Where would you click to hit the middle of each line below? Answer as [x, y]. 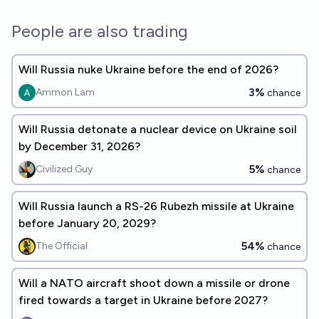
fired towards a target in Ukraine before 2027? [143, 300]
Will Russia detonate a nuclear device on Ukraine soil [158, 129]
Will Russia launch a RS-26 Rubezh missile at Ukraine [156, 206]
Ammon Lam [65, 92]
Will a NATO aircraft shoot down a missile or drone [154, 283]
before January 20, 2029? [87, 223]
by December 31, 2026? [79, 146]
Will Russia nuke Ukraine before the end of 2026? [148, 69]
